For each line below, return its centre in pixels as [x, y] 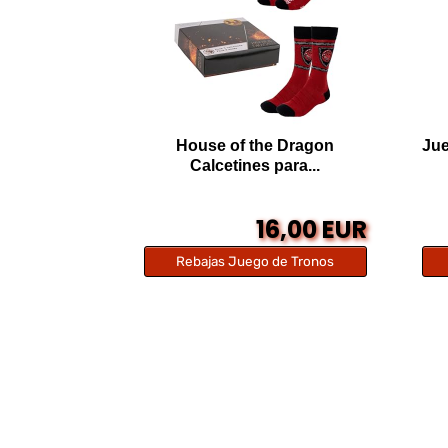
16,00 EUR [312, 230]
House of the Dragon [255, 146]
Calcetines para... [255, 166]
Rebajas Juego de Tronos [255, 261]
